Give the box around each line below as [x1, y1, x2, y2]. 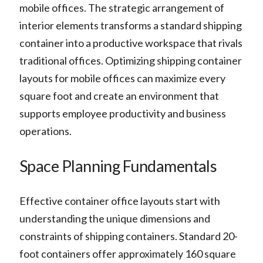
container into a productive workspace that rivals [19, 36, 242, 49]
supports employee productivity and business [19, 106, 226, 120]
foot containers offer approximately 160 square [19, 247, 236, 261]
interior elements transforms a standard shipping [19, 18, 242, 32]
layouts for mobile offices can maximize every [19, 71, 225, 85]
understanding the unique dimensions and [19, 212, 210, 225]
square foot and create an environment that [19, 89, 219, 102]
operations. [19, 124, 72, 137]
